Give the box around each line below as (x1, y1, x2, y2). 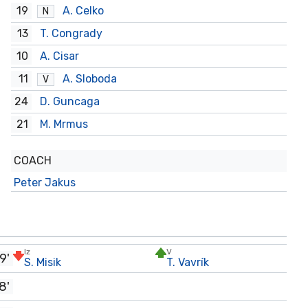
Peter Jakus (13, 176, 76, 189)
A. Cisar (39, 49, 79, 63)
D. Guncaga (39, 95, 100, 108)
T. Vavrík (166, 256, 210, 269)
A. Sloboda (62, 72, 117, 85)
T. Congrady (39, 27, 102, 40)
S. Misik (23, 256, 61, 269)
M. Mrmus (39, 118, 88, 131)
